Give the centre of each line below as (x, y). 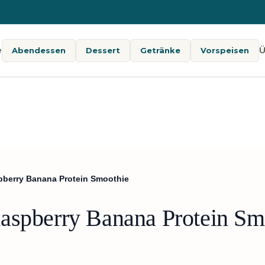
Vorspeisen (224, 50)
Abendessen (38, 50)
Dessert (103, 50)
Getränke (160, 50)
